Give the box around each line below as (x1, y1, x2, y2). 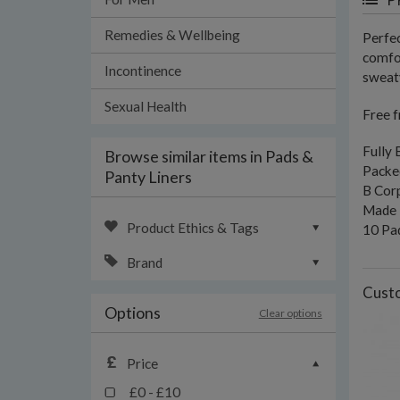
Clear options (258, 306, 322, 320)
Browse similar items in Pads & (104, 146, 313, 166)
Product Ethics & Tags (127, 220, 259, 236)
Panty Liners (104, 167, 192, 187)
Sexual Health (104, 98, 187, 114)
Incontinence (104, 62, 181, 79)
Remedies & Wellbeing (104, 27, 240, 43)
